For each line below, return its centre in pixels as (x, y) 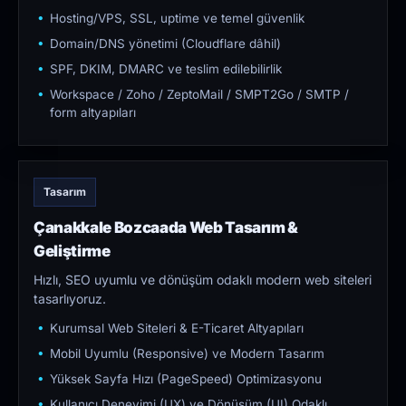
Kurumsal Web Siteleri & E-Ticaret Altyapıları (177, 329)
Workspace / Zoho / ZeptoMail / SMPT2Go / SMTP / (199, 95)
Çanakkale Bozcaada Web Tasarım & (166, 228)
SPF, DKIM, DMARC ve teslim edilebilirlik (166, 69)
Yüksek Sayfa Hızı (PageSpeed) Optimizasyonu (186, 379)
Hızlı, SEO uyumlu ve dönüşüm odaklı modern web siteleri (203, 280)
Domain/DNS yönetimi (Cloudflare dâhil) (165, 44)
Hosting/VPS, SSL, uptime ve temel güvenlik (177, 19)
